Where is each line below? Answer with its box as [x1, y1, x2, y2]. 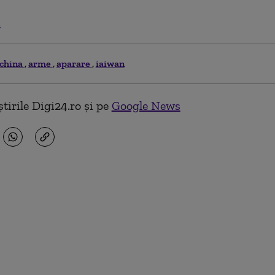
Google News [111, 98, 180, 113]
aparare [56, 58, 92, 69]
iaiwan [95, 58, 125, 69]
